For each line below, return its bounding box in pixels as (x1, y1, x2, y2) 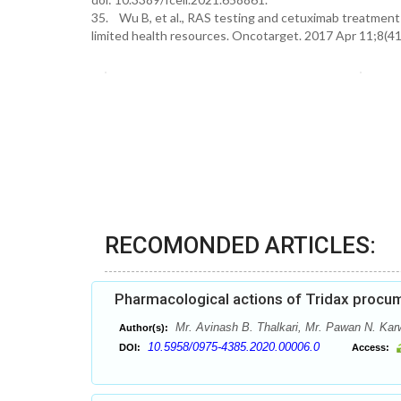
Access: (352, 342, 389, 353)
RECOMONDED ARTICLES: (105, 232, 376, 259)
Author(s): (119, 322, 168, 333)
